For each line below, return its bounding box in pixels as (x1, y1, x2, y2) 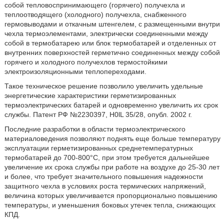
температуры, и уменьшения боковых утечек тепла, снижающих (4, 201, 215, 209)
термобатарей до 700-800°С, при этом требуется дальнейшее (4, 153, 209, 161)
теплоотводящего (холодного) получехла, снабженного (4, 10, 186, 18)
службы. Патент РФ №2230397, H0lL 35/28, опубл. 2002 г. (4, 110, 192, 118)
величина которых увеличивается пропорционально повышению (4, 191, 217, 199)
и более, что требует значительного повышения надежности (4, 172, 203, 180)
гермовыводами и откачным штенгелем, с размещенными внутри (4, 20, 220, 28)
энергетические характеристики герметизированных (4, 91, 176, 99)
